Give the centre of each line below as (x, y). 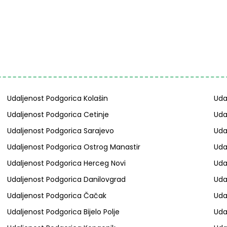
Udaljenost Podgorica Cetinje (58, 115)
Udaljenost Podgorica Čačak (56, 196)
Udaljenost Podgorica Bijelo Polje (63, 212)
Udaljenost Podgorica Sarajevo (60, 131)
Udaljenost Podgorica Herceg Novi (66, 163)
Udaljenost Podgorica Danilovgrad (66, 179)
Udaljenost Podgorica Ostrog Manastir (73, 147)
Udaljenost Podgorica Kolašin (57, 98)
